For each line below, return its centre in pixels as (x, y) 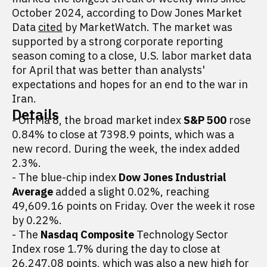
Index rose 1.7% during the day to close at (116, 249)
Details (35, 114)
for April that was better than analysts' (108, 70)
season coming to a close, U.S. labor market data (132, 56)
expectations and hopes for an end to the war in (130, 84)
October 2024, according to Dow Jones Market (127, 13)
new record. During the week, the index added (126, 149)
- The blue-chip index (65, 177)
